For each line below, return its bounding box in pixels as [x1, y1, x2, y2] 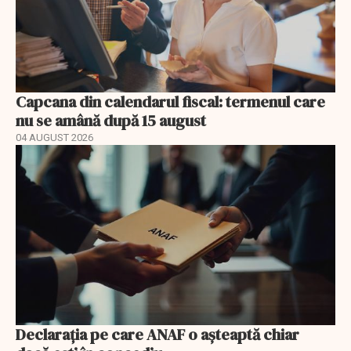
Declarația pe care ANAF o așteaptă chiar [16, 323, 299, 346]
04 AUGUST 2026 [16, 132, 93, 144]
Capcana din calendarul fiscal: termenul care [16, 91, 325, 114]
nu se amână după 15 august [16, 110, 206, 132]
